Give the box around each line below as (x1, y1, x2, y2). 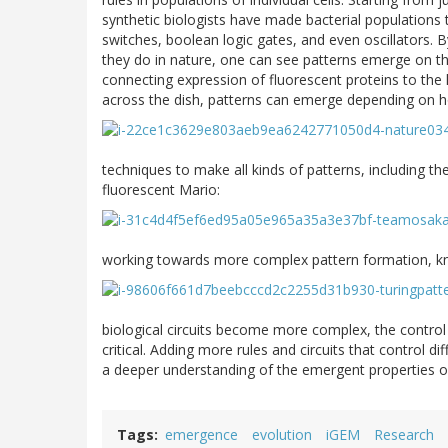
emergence (165, 425, 238, 445)
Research (374, 425, 434, 445)
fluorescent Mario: (102, 180, 220, 200)
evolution (252, 425, 312, 445)
